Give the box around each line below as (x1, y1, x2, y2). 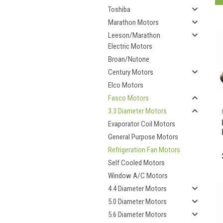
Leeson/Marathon (108, 31, 160, 40)
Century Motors (108, 68, 153, 77)
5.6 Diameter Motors (108, 210, 167, 219)
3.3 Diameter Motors (108, 107, 167, 115)
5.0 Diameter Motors (108, 197, 167, 206)
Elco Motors (108, 81, 143, 90)
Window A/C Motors (108, 171, 168, 180)
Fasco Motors (108, 94, 149, 103)
